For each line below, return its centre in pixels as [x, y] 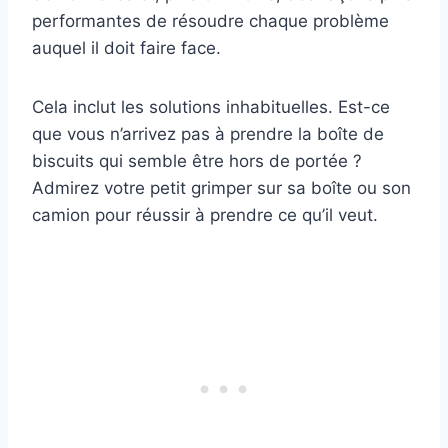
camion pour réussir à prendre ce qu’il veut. [205, 214]
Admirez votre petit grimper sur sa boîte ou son [221, 187]
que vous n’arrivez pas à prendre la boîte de [208, 133]
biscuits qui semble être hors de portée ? [197, 160]
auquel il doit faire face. [126, 47]
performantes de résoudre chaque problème [210, 20]
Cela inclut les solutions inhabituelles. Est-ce [211, 106]
